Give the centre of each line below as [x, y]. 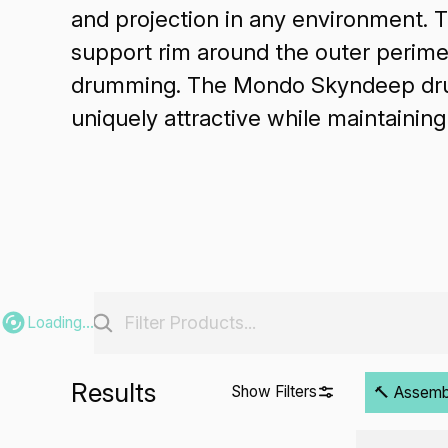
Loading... [60, 323]
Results [114, 392]
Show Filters [274, 392]
